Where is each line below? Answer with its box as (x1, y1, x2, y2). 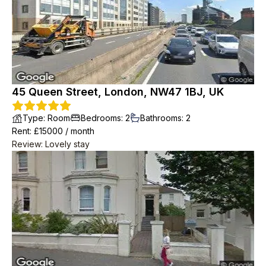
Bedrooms (81, 112, 121, 123)
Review (12, 138, 41, 149)
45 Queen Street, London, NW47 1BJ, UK (12, 85, 224, 98)
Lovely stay (45, 138, 90, 149)
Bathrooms (140, 112, 182, 123)
